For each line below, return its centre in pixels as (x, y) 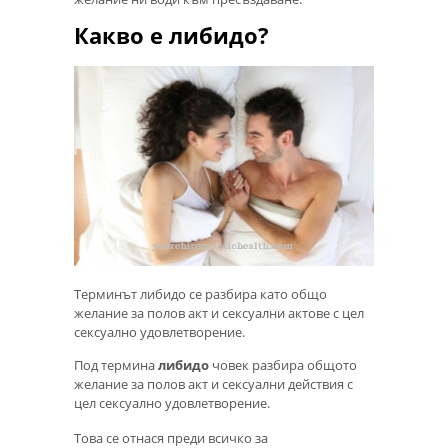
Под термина (116, 365)
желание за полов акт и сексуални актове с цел (219, 313)
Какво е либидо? (171, 35)
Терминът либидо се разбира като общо (200, 294)
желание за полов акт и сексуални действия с (213, 384)
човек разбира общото (283, 365)
